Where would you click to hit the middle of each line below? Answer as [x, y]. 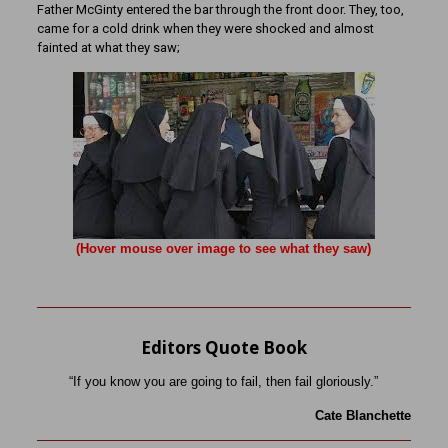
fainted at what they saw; [108, 47]
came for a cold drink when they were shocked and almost [205, 28]
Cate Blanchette [363, 415]
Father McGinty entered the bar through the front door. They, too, [220, 9]
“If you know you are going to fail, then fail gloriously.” [224, 381]
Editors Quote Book [223, 347]
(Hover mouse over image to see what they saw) [224, 248]
